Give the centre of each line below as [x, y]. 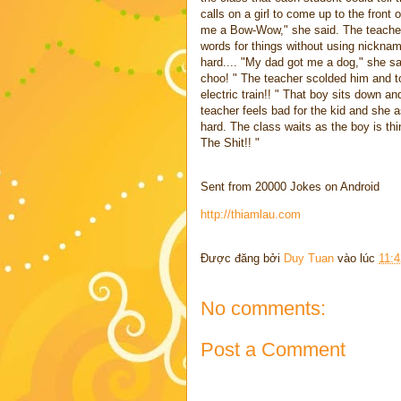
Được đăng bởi [242, 259]
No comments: [263, 309]
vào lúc [358, 259]
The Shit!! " [230, 143]
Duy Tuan [309, 259]
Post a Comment [273, 349]
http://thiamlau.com [251, 215]
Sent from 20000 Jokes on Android [290, 187]
